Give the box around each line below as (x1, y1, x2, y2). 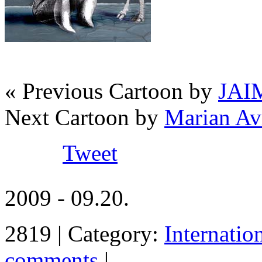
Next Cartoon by (5, 105, 164, 130)
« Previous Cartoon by (5, 78, 218, 104)
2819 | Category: (5, 221, 164, 247)
